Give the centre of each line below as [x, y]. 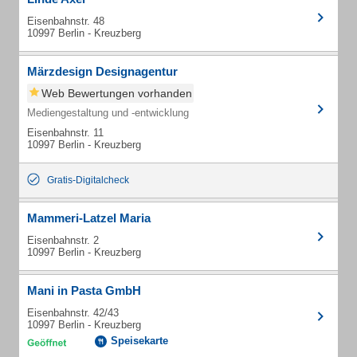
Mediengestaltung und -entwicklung [108, 113]
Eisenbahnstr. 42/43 [73, 313]
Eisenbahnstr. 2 [63, 240]
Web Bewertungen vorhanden [117, 93]
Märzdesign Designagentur [102, 71]
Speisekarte [139, 341]
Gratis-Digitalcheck [88, 180]
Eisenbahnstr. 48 [66, 21]
